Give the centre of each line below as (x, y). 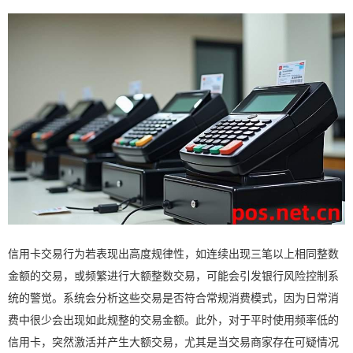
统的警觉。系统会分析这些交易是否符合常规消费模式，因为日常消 (173, 297)
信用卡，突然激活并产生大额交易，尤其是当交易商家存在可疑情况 (173, 341)
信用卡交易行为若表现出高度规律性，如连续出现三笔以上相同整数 (173, 253)
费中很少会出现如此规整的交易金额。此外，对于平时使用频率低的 (173, 319)
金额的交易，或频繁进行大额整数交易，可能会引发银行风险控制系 (173, 275)
